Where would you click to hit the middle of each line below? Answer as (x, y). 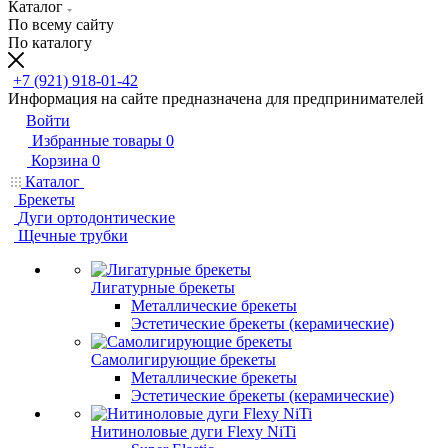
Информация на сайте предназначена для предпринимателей (216, 98)
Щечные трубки (73, 235)
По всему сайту (61, 24)
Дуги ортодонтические (96, 217)
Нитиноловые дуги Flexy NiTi (193, 431)
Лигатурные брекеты (163, 287)
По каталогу (50, 42)
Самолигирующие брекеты (183, 359)
